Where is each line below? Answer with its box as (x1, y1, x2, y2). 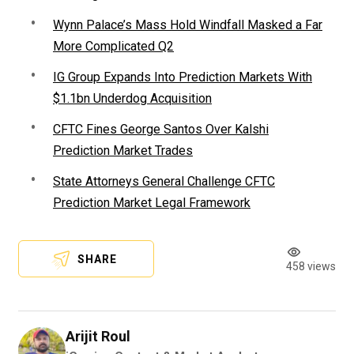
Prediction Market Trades (53, 143, 193, 159)
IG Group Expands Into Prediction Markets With (53, 70, 312, 85)
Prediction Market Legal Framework (53, 195, 250, 211)
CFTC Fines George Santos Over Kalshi (53, 122, 269, 137)
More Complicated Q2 (53, 39, 174, 55)
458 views (286, 260, 336, 273)
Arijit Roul (66, 328, 130, 345)
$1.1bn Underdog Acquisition (53, 91, 212, 107)
